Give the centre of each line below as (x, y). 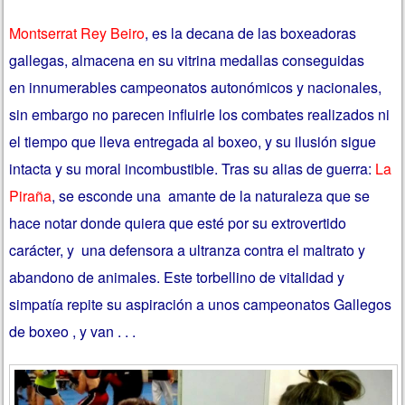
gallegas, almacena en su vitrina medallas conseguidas (187, 60)
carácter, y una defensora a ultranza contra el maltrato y (188, 250)
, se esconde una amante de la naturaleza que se (211, 195)
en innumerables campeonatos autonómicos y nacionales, (196, 87)
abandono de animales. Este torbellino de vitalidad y (177, 277)
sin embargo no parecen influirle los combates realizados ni (200, 114)
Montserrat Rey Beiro (77, 33)
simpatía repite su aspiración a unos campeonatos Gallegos (201, 304)
